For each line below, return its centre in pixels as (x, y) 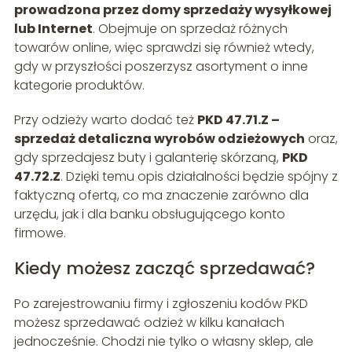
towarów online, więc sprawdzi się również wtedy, (164, 48)
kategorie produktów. (79, 86)
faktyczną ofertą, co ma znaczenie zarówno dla (161, 196)
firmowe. (40, 233)
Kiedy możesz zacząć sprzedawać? (164, 269)
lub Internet (53, 29)
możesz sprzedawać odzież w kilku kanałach (149, 323)
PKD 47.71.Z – (238, 120)
